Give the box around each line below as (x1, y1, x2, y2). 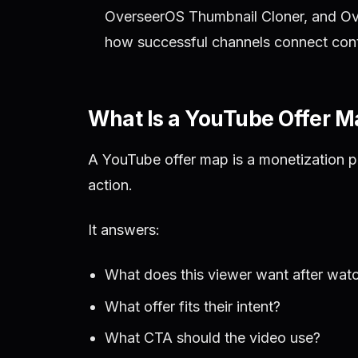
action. (88, 176, 133, 193)
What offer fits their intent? (104, 297, 280, 315)
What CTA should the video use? (104, 328, 320, 346)
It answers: (88, 221, 160, 239)
